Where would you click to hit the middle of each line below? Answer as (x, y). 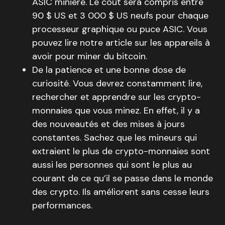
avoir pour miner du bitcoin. (90, 56)
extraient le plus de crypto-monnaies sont (121, 151)
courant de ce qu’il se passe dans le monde (123, 178)
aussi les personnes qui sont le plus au (112, 165)
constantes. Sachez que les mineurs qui (115, 138)
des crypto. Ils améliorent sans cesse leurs (121, 192)
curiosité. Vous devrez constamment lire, (117, 83)
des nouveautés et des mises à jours (108, 124)
